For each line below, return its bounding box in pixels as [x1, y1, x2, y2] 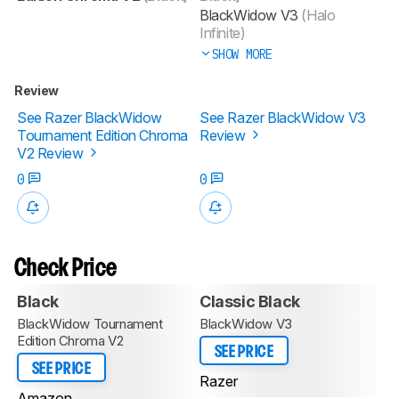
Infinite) [199, 23, 246, 42]
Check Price [14, 257, 118, 281]
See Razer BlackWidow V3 [199, 108, 366, 126]
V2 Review [17, 143, 86, 162]
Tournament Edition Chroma [17, 126, 189, 144]
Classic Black [199, 291, 300, 311]
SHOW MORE [211, 45, 273, 62]
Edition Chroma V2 [17, 331, 124, 349]
